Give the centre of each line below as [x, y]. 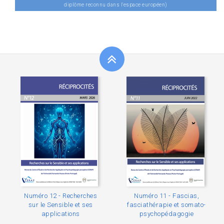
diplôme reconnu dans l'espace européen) [116, 5]
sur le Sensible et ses [60, 205]
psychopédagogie [166, 214]
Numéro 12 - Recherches [60, 196]
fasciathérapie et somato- [166, 205]
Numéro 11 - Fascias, [166, 196]
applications [60, 214]
